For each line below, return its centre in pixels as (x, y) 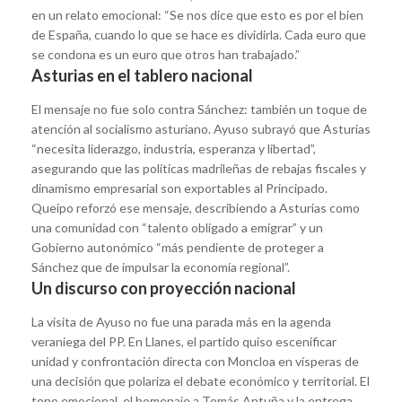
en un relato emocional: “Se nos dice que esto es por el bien (197, 14)
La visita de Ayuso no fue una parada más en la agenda (181, 321)
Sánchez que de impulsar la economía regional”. (161, 267)
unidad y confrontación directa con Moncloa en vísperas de (195, 361)
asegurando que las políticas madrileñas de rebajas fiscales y (199, 168)
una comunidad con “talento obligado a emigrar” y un (177, 227)
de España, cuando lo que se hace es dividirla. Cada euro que (199, 34)
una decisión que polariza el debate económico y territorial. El (201, 380)
